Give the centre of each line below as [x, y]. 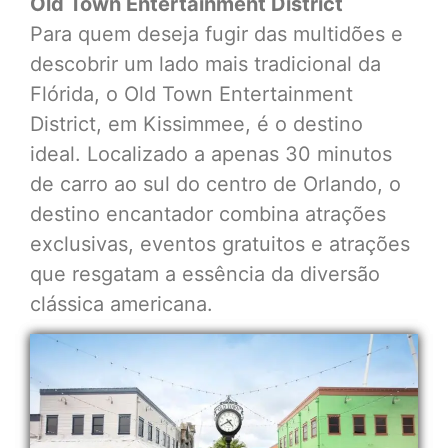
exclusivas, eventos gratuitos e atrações [220, 244]
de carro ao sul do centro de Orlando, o [215, 184]
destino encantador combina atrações [208, 214]
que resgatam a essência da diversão [205, 274]
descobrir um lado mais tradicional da [205, 64]
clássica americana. [121, 304]
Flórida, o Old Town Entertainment [191, 94]
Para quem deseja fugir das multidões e [216, 34]
